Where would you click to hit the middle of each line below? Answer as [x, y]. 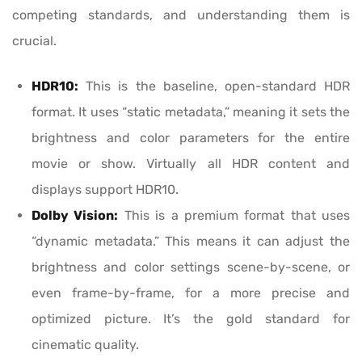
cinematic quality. [85, 345]
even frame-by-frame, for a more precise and [191, 293]
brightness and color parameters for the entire [191, 138]
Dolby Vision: [75, 216]
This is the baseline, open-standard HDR [214, 86]
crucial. [34, 41]
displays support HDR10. [105, 190]
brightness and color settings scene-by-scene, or [191, 267]
